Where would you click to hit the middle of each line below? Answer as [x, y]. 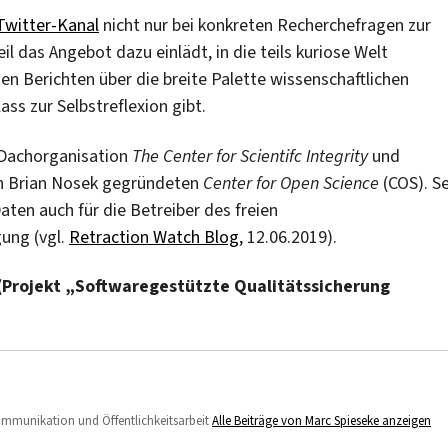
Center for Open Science [291, 182]
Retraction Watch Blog [154, 236]
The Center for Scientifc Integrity [250, 155]
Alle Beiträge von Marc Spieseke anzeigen [321, 421]
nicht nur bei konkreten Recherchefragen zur [265, 25]
